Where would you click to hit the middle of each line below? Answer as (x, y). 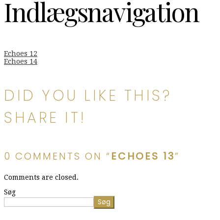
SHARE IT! (45, 118)
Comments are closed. (41, 178)
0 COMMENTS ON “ (57, 156)
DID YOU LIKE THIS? (88, 96)
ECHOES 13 (143, 156)
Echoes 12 (21, 54)
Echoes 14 (21, 62)
